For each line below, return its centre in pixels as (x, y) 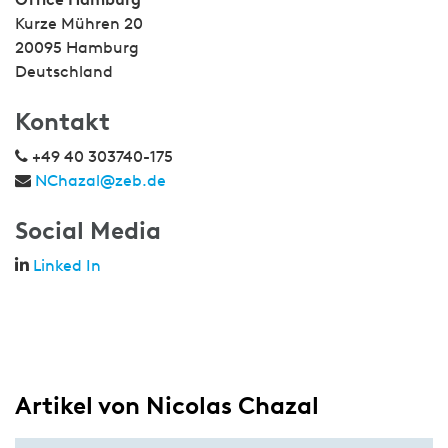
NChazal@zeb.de (100, 180)
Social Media (88, 230)
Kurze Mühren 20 (79, 23)
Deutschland (64, 71)
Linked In (67, 265)
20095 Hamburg (77, 47)
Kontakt (62, 121)
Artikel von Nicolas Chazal (167, 405)
